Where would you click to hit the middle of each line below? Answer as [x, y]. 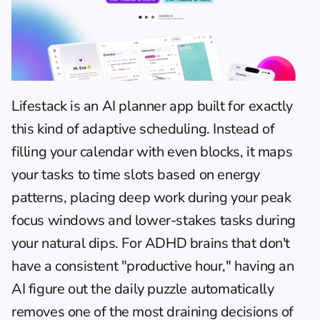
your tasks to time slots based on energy [136, 174]
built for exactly [243, 106]
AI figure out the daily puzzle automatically [143, 289]
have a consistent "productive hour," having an [153, 266]
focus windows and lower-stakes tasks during [154, 220]
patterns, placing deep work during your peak [151, 197]
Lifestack [39, 106]
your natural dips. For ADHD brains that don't [151, 243]
